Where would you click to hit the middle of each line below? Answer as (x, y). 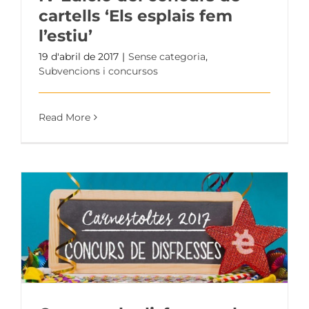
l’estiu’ (66, 36)
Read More (64, 117)
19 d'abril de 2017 (79, 56)
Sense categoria (167, 56)
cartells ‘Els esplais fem (136, 16)
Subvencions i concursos (98, 71)
